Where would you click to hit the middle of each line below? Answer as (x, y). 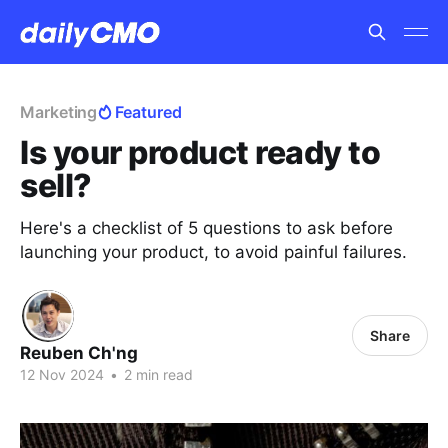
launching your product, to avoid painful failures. (213, 252)
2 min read (156, 374)
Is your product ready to (200, 152)
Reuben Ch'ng (79, 353)
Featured (148, 112)
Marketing (59, 112)
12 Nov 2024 (62, 374)
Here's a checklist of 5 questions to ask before (206, 228)
